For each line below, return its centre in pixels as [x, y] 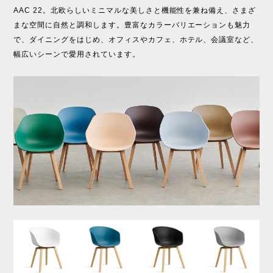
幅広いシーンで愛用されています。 [77, 54]
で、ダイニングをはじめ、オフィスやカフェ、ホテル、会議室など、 [136, 39]
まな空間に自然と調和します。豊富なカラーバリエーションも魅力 [132, 25]
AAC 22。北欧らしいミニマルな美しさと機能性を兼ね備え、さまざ [135, 10]
